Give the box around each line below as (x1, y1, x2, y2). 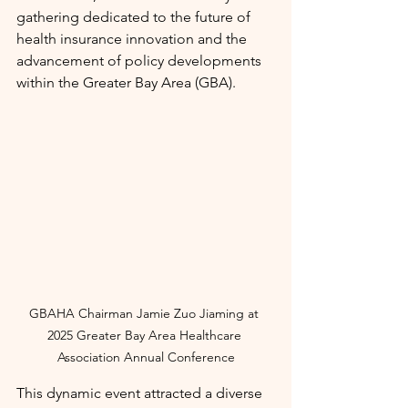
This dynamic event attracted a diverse (16, 384, 266, 403)
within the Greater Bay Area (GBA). (16, 74, 236, 91)
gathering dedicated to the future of (16, 8, 254, 25)
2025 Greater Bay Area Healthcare (46, 327, 245, 344)
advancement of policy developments (16, 52, 265, 69)
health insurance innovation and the (16, 30, 250, 47)
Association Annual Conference (56, 349, 235, 366)
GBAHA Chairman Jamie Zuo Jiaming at (29, 305, 262, 322)
